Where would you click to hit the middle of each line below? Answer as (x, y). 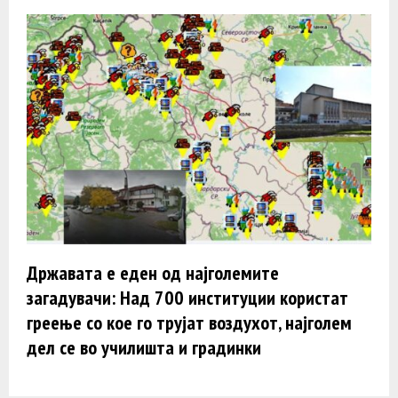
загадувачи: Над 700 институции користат (187, 298)
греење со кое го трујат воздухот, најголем (189, 323)
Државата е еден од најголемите (153, 273)
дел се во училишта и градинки (144, 348)
